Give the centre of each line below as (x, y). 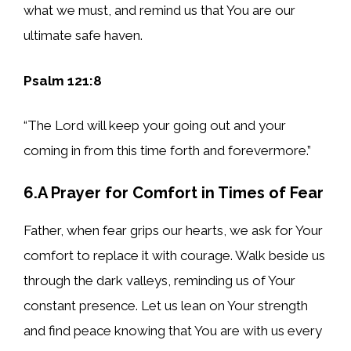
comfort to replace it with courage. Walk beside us (174, 255)
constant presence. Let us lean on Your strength (166, 305)
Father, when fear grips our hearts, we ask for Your (173, 230)
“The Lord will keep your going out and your (155, 126)
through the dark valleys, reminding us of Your (159, 280)
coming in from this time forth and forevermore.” (167, 151)
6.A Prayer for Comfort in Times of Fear (174, 192)
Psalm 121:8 (63, 80)
